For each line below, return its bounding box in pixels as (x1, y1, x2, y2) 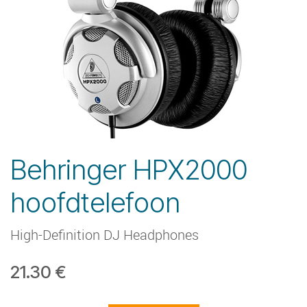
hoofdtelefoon (10, 185, 180, 219)
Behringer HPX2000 (10, 152, 247, 186)
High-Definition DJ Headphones (10, 225, 199, 244)
